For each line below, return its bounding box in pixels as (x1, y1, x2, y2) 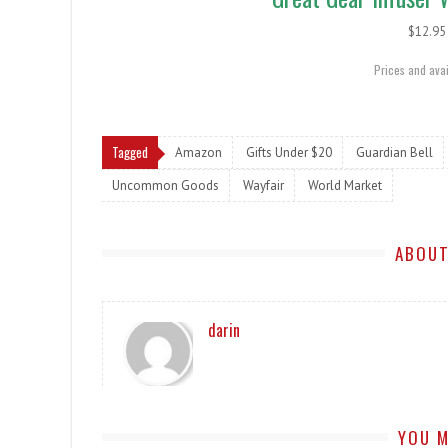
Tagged (112, 142, 148, 162)
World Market (308, 177, 382, 194)
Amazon (175, 144, 222, 161)
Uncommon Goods (112, 177, 219, 194)
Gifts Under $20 (246, 144, 332, 161)
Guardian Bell (356, 144, 433, 161)
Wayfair (243, 177, 284, 194)
